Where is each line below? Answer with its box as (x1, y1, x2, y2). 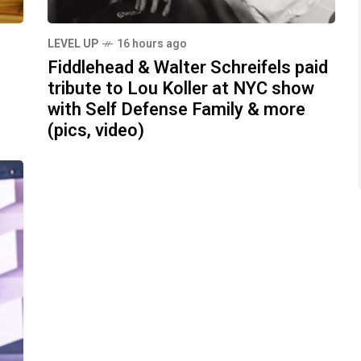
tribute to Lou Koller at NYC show (48, 76, 314, 102)
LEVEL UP (48, 35, 98, 53)
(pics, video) (48, 118, 144, 144)
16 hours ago (117, 35, 187, 53)
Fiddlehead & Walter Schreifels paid (48, 55, 328, 81)
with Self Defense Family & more (48, 97, 305, 123)
